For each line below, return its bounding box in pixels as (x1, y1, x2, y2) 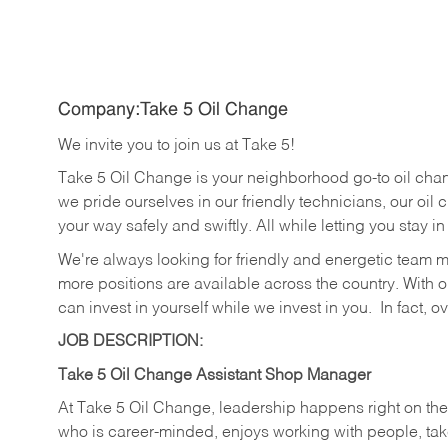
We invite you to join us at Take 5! (58, 137, 295, 154)
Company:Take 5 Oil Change (58, 101, 288, 121)
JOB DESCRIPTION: (58, 334, 203, 351)
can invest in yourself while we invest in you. (58, 300, 372, 317)
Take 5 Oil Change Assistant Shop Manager (58, 367, 371, 384)
